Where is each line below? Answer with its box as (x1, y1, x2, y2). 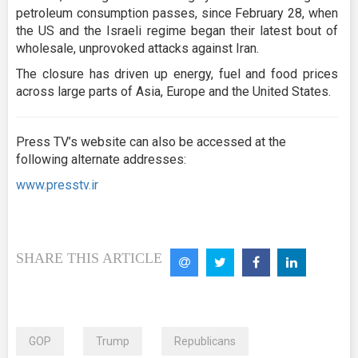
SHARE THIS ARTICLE (16, 250, 162, 267)
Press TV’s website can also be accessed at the (16, 134, 286, 150)
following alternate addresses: (16, 152, 186, 168)
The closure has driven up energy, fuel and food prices (16, 66, 338, 82)
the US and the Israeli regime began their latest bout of (16, 23, 338, 39)
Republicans (174, 335, 236, 348)
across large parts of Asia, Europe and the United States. (16, 84, 331, 100)
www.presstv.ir (16, 177, 98, 193)
